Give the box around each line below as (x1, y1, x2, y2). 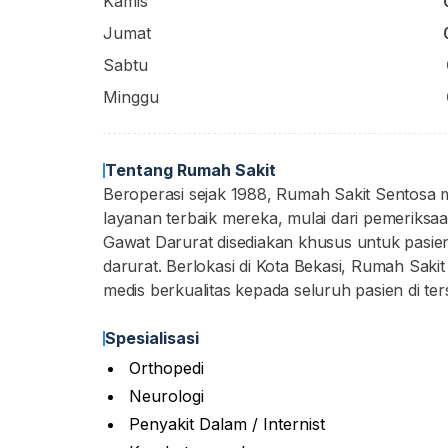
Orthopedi (129, 358, 204, 378)
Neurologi (129, 386, 204, 406)
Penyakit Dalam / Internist (129, 414, 325, 434)
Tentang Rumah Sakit (105, 160, 276, 180)
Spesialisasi (105, 328, 199, 348)
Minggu (103, 87, 159, 107)
